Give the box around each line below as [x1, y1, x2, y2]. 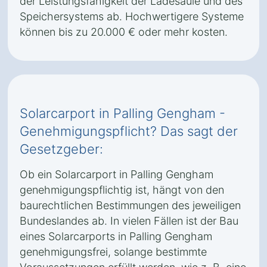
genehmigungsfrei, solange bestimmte [20, 246, 207, 258]
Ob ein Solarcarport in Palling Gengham [20, 168, 213, 181]
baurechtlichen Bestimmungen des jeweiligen [20, 199, 241, 212]
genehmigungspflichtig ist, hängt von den [20, 184, 224, 196]
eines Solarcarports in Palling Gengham [20, 230, 212, 243]
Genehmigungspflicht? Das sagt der [20, 123, 238, 139]
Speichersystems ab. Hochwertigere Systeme [20, 10, 244, 23]
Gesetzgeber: [20, 141, 103, 157]
